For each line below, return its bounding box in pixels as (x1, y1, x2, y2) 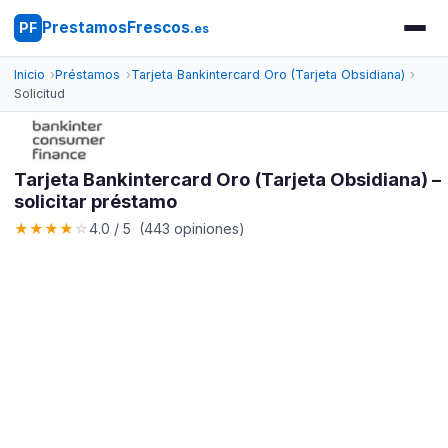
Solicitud (13, 86, 65, 101)
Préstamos (55, 67, 121, 82)
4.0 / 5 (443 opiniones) (88, 219, 245, 237)
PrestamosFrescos (41, 18, 190, 37)
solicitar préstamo (13, 190, 177, 212)
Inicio (13, 67, 45, 82)
